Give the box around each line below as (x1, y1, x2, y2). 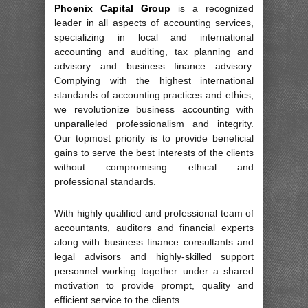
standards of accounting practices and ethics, (54, 89, 254, 100)
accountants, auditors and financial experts (54, 221, 254, 233)
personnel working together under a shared (54, 265, 254, 276)
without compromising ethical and (54, 161, 254, 173)
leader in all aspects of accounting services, (54, 16, 254, 28)
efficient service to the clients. (54, 294, 182, 305)
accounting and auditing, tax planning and (54, 45, 254, 57)
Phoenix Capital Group (54, 2, 170, 14)
